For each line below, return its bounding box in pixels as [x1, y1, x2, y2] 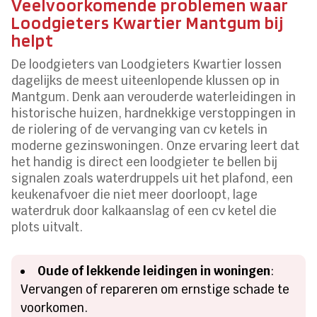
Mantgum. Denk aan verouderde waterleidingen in [11, 88, 296, 105]
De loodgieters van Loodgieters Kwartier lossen [11, 56, 282, 72]
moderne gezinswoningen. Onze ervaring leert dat [11, 137, 300, 154]
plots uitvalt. [11, 219, 83, 235]
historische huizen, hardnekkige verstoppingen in [11, 105, 296, 121]
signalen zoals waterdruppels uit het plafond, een [11, 170, 294, 186]
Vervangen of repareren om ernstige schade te [21, 281, 290, 297]
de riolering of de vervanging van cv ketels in [11, 121, 268, 137]
